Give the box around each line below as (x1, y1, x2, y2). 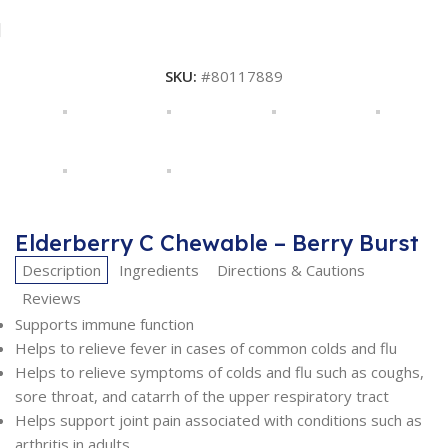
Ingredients (119, 260, 199, 280)
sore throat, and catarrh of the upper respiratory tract (15, 386, 389, 406)
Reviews (22, 288, 81, 308)
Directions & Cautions (217, 260, 365, 280)
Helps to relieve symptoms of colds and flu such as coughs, (15, 362, 424, 382)
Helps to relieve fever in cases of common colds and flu (15, 338, 397, 358)
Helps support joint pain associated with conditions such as (15, 410, 422, 430)
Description (22, 260, 101, 280)
